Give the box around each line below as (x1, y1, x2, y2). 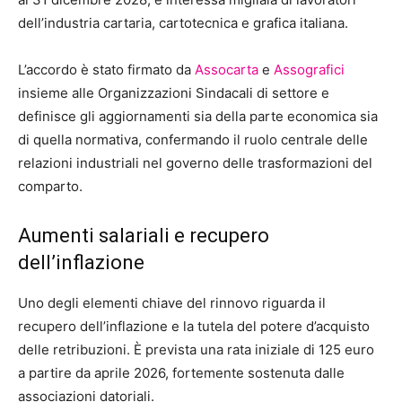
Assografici (274, 60, 345, 78)
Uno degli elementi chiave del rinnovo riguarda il (18, 293, 326, 311)
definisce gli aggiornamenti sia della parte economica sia (18, 107, 378, 125)
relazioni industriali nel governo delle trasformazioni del (18, 153, 372, 171)
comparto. (18, 177, 83, 195)
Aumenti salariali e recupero (18, 223, 269, 247)
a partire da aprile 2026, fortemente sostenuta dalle (18, 363, 345, 381)
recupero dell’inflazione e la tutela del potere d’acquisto (18, 317, 370, 335)
